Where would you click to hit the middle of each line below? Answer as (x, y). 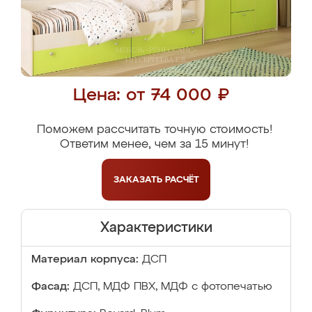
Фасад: (50, 287)
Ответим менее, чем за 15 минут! (154, 145)
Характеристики (156, 228)
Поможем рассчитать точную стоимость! (154, 130)
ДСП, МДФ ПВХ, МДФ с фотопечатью (173, 287)
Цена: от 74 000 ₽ (151, 96)
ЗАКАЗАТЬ (139, 180)
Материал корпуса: (85, 260)
